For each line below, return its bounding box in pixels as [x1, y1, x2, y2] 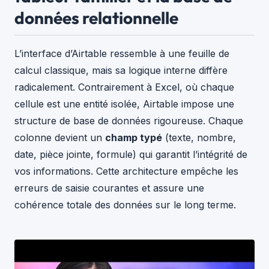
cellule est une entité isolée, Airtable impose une [14, 98, 234, 110]
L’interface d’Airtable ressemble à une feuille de [14, 47, 229, 60]
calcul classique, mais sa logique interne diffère [14, 64, 228, 77]
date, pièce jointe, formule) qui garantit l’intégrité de [14, 148, 247, 161]
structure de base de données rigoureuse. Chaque [14, 115, 243, 127]
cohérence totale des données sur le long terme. [14, 199, 236, 211]
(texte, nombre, [162, 131, 236, 144]
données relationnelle [14, 7, 178, 28]
